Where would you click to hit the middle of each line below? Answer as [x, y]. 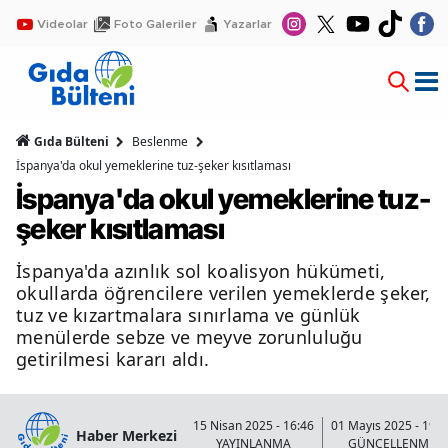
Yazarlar [247, 23]
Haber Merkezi [126, 435]
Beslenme [160, 142]
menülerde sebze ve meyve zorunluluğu [189, 337]
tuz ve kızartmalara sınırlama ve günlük [188, 315]
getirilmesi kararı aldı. [113, 359]
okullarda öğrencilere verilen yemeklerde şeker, [223, 293]
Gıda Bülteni [71, 142]
